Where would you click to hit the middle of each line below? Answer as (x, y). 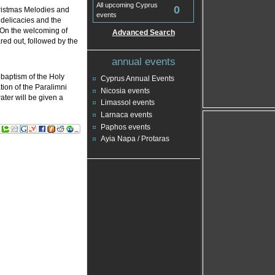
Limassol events (128, 103)
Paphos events (126, 127)
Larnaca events (126, 115)
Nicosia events (125, 91)
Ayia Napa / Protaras (135, 139)
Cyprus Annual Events (137, 79)
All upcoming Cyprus (127, 5)
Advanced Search (143, 33)
